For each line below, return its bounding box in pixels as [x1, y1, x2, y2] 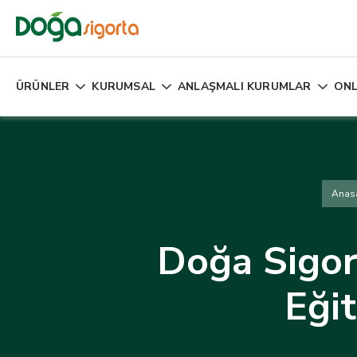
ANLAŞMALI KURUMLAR [178, 79, 312, 94]
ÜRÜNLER [16, 79, 70, 94]
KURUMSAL [92, 79, 155, 94]
